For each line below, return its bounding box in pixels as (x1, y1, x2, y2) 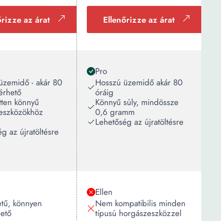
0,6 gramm (95, 106, 135, 118)
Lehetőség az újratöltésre (95, 116, 184, 128)
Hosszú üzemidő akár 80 (95, 76, 183, 88)
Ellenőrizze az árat (103, 14, 175, 26)
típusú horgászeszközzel (95, 207, 182, 219)
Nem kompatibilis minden (95, 197, 185, 209)
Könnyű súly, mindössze (95, 96, 179, 108)
